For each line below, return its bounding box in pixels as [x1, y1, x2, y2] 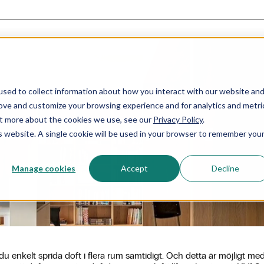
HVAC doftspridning [50, 121, 214, 143]
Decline [211, 163, 239, 173]
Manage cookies [12, 163, 76, 173]
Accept [121, 163, 148, 173]
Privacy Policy [153, 114, 203, 124]
